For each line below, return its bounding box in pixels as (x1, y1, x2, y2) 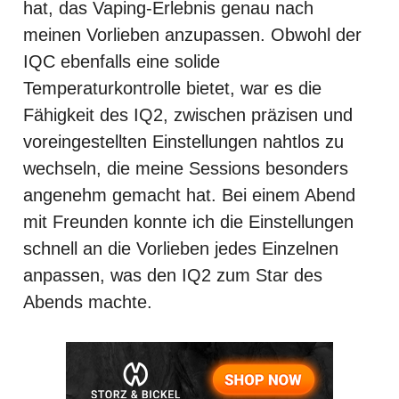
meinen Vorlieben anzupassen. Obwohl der (23, 24, 362, 45)
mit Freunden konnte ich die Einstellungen (23, 211, 354, 232)
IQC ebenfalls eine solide (23, 51, 220, 71)
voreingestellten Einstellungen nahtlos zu (23, 131, 344, 151)
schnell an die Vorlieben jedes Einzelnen (23, 238, 338, 258)
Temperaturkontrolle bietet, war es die (23, 77, 322, 98)
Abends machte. (23, 291, 152, 312)
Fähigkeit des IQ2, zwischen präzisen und (23, 104, 353, 125)
